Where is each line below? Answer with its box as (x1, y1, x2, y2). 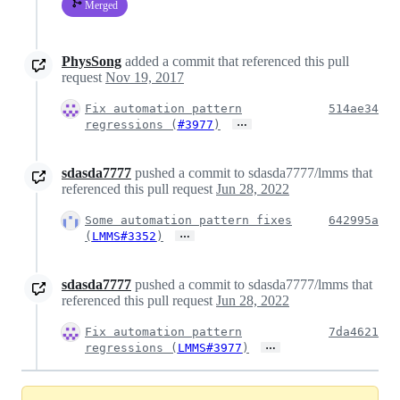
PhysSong (62, 53, 121, 69)
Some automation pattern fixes (85, 212, 292, 227)
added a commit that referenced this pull (121, 53, 349, 69)
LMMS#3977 (178, 340, 242, 354)
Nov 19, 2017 (105, 69, 184, 85)
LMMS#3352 (92, 229, 156, 243)
